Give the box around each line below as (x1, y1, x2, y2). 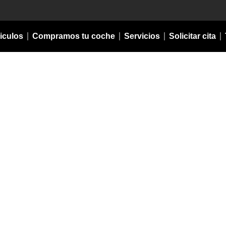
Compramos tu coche (32, 32, 115, 40)
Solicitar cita (169, 32, 216, 40)
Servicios (124, 32, 160, 40)
